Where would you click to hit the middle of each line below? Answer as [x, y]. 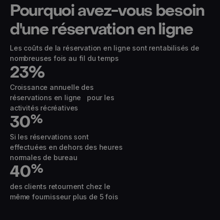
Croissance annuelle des [52, 87]
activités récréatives [44, 108]
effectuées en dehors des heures [66, 147]
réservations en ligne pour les [62, 98]
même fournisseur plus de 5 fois [64, 197]
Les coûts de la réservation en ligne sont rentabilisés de [105, 48]
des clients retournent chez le [60, 187]
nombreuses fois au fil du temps [64, 58]
